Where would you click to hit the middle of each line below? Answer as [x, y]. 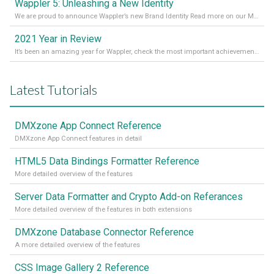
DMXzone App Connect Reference [88, 126]
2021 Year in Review [58, 39]
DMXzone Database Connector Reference [104, 232]
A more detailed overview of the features [77, 245]
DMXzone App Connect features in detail [78, 139]
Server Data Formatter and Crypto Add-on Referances [129, 197]
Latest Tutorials [54, 90]
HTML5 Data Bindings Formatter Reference [107, 161]
